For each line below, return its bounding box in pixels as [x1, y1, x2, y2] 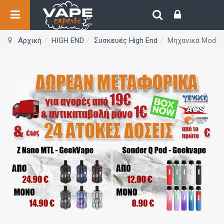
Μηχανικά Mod [167, 36, 216, 45]
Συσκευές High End [93, 36, 157, 45]
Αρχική [17, 36, 41, 45]
